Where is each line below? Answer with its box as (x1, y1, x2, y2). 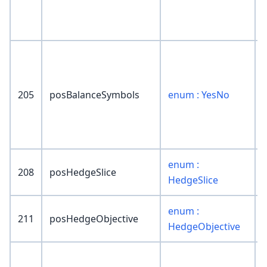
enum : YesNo (168, 88, 229, 102)
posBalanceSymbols (49, 88, 139, 102)
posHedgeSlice (49, 166, 116, 179)
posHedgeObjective (49, 212, 138, 226)
